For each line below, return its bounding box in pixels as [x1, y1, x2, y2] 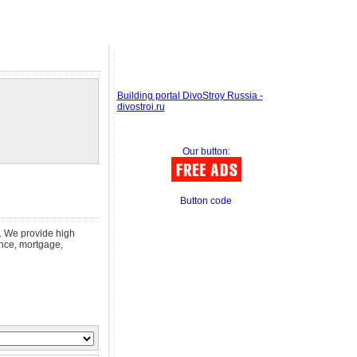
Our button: [182, 146, 230, 157]
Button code [180, 195, 232, 206]
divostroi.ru [116, 101, 165, 112]
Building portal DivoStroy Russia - [116, 90, 263, 101]
